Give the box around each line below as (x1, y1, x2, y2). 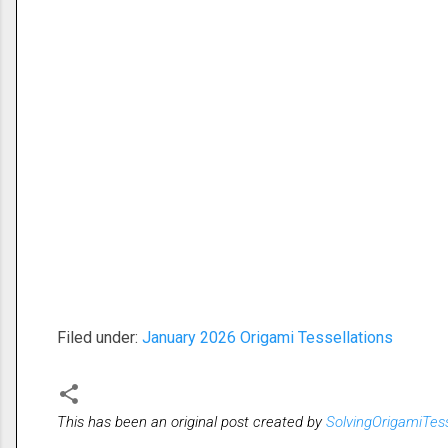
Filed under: (57, 328, 142, 348)
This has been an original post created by (57, 413, 326, 432)
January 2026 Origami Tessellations (142, 328, 393, 348)
